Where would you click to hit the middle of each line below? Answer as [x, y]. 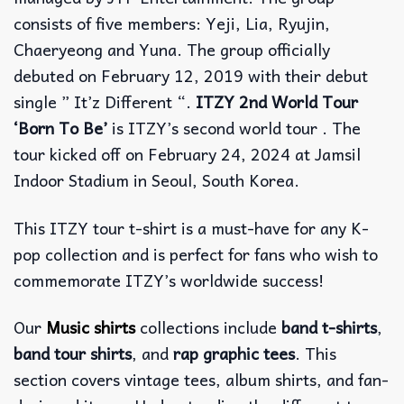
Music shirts [91, 327]
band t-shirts [329, 327]
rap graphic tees [234, 353]
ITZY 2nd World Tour [277, 102]
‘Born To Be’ [60, 128]
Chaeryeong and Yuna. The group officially [172, 50]
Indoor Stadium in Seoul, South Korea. [156, 180]
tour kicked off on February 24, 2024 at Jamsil [187, 154]
